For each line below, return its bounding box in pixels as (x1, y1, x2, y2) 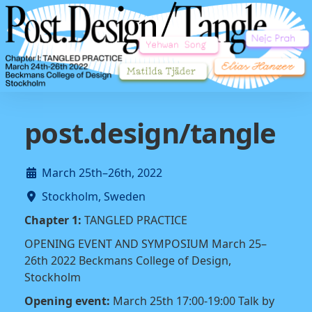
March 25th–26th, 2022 (42, 164, 162, 180)
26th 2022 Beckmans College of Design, (24, 252, 231, 268)
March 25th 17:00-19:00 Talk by (110, 292, 274, 309)
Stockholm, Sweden (42, 188, 146, 204)
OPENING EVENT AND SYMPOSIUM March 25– (24, 235, 267, 251)
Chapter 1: (24, 212, 81, 228)
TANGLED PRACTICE (81, 212, 187, 228)
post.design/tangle (24, 113, 276, 152)
